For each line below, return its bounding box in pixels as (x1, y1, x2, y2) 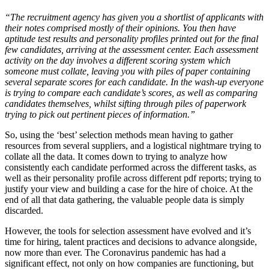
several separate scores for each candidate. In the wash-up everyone (5, 77, 264, 87)
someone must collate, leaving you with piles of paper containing (5, 66, 250, 76)
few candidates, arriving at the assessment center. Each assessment (5, 44, 258, 55)
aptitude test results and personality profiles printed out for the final (5, 34, 258, 44)
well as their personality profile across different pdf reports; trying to (5, 173, 261, 183)
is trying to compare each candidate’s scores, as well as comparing (5, 88, 258, 98)
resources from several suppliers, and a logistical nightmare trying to (5, 141, 261, 151)
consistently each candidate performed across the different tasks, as (5, 162, 256, 172)
